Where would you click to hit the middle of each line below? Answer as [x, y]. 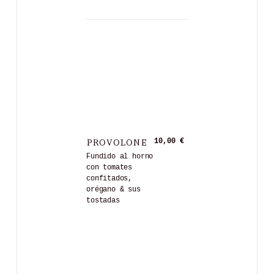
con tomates [109, 167]
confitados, [109, 178]
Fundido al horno [120, 156]
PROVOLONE [117, 142]
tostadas [103, 200]
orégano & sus [113, 189]
